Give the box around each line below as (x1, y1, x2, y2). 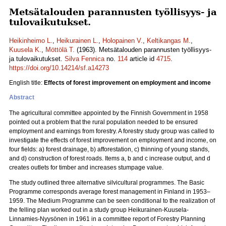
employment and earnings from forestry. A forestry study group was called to (9, 128, 214, 135)
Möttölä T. (45, 46, 75, 53)
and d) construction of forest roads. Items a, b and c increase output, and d (9, 155, 210, 162)
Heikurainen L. (56, 37, 98, 44)
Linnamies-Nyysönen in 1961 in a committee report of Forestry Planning (9, 215, 205, 222)
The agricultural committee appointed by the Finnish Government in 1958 (9, 109, 208, 117)
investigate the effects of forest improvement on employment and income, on (9, 137, 216, 144)
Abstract (9, 94, 34, 101)
